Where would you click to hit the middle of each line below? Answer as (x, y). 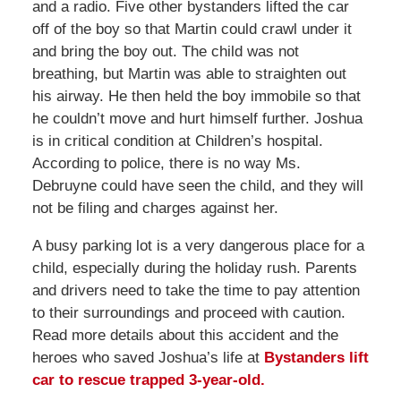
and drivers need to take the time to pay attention (196, 290)
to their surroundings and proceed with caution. (188, 312)
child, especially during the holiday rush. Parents (194, 268)
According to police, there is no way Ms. (166, 163)
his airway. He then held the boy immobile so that (196, 96)
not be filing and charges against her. (155, 208)
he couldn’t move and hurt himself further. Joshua (197, 118)
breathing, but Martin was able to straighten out (189, 73)
